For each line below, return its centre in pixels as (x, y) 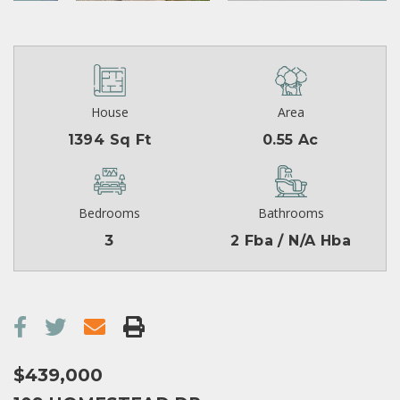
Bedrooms (109, 213)
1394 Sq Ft (109, 140)
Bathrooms (291, 213)
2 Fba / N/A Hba (291, 241)
